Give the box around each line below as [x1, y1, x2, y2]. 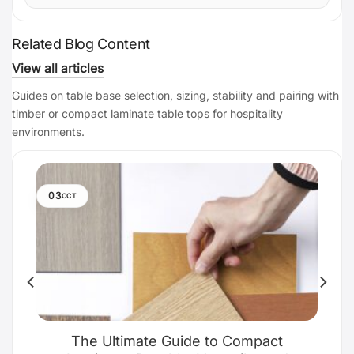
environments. [12, 125, 85, 139]
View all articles [12, 61, 104, 77]
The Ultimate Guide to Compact [71, 332, 283, 349]
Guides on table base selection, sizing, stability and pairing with [12, 88, 339, 103]
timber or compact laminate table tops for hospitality [12, 107, 283, 121]
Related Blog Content [12, 36, 150, 53]
